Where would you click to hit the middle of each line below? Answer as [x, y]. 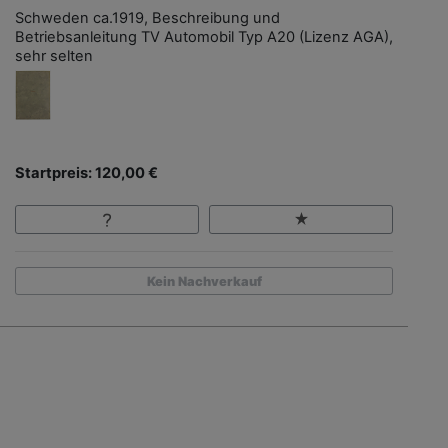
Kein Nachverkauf [204, 281]
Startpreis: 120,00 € [86, 173]
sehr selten [54, 56]
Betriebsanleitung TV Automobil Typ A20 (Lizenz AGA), [204, 37]
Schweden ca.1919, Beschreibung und [147, 18]
